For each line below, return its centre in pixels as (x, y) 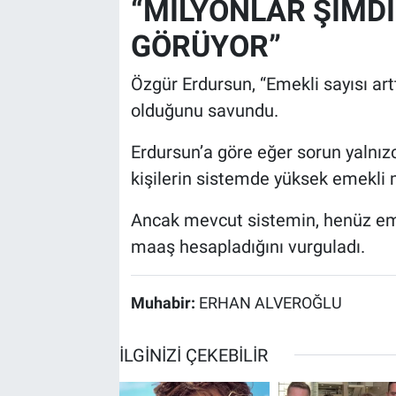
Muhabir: (164, 304)
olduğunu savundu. (204, 111)
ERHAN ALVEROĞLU (270, 304)
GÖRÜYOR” (206, 46)
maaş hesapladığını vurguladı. (247, 247)
